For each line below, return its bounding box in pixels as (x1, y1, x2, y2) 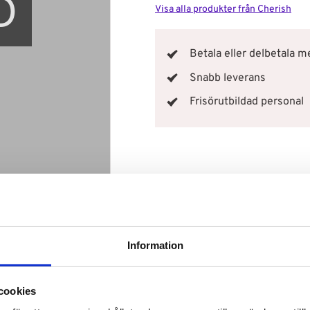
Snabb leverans (190, 71, 266, 85)
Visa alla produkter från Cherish (155, 3, 291, 16)
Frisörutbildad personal (190, 95, 304, 109)
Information (127, 239, 183, 252)
